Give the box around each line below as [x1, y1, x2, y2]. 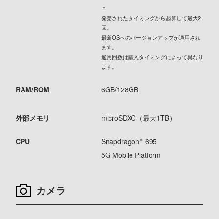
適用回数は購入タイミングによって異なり [101, 53, 203, 61]
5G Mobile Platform [101, 150, 161, 160]
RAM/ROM [16, 85, 49, 95]
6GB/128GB [101, 85, 138, 95]
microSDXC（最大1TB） [101, 113, 176, 123]
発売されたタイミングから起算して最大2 [101, 14, 201, 22]
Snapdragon [101, 136, 139, 147]
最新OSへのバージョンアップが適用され [101, 33, 200, 42]
